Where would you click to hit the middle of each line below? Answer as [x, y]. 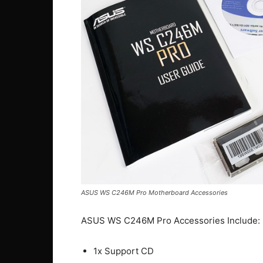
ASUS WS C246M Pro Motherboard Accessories [154, 192]
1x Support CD [124, 251]
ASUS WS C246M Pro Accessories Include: [171, 220]
